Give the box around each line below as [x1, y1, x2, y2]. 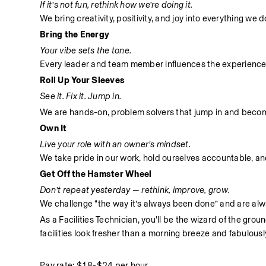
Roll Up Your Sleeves [40, 75, 125, 85]
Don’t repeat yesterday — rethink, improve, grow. [40, 185, 230, 195]
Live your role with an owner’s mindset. [40, 139, 191, 150]
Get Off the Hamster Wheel [40, 169, 152, 179]
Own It [40, 123, 67, 134]
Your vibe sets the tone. [40, 45, 132, 56]
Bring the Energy [40, 29, 110, 40]
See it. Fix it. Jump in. [40, 91, 122, 102]
